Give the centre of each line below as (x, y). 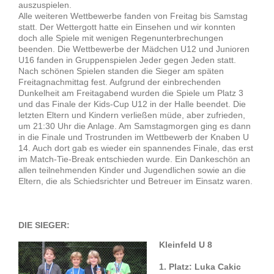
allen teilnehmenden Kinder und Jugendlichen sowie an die (133, 170)
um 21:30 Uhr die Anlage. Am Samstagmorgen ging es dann (135, 126)
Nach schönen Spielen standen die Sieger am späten (121, 71)
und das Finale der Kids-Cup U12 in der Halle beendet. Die (132, 104)
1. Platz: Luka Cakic (200, 267)
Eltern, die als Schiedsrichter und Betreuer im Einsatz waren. (135, 181)
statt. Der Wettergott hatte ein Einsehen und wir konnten (127, 27)
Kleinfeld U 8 (186, 245)
